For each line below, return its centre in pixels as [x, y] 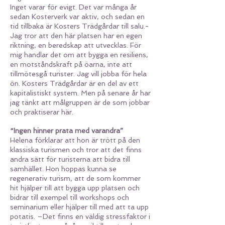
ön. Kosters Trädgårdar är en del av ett [74, 83]
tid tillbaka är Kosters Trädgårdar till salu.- [79, 26]
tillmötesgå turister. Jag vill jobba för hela [78, 74]
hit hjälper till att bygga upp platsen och [75, 188]
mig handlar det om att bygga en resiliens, [79, 55]
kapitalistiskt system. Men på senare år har [80, 93]
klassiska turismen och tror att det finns [76, 150]
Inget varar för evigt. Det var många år [73, 7]
